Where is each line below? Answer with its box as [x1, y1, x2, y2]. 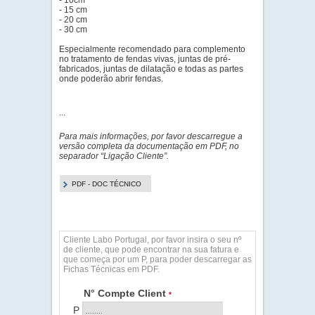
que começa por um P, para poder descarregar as [63, 255, 252, 264]
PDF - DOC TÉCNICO [72, 180, 141, 188]
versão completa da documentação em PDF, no [59, 141, 239, 151]
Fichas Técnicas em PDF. [63, 264, 160, 274]
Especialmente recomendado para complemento [59, 44, 245, 54]
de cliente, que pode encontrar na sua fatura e [63, 245, 239, 255]
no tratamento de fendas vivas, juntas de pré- [59, 54, 231, 64]
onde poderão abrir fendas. [59, 74, 163, 84]
